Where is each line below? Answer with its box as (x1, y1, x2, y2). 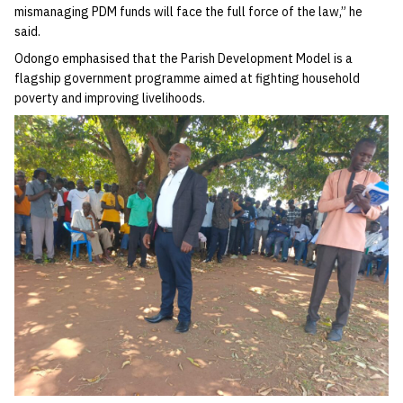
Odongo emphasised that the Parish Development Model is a (14, 49, 353, 67)
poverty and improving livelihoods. (14, 89, 205, 106)
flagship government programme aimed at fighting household (14, 69, 360, 86)
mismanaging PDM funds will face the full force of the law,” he (14, 3, 363, 20)
